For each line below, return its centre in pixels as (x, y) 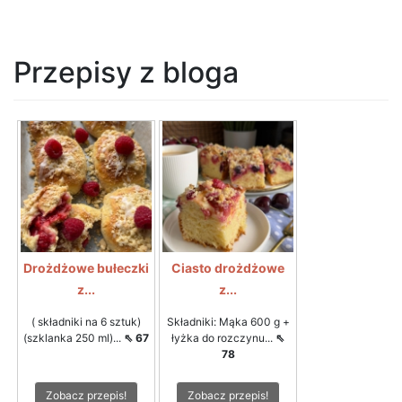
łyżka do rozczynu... (223, 337)
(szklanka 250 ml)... (74, 337)
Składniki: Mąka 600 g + (228, 321)
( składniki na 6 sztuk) (86, 321)
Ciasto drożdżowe (228, 267)
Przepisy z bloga (126, 72)
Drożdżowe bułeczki (86, 267)
